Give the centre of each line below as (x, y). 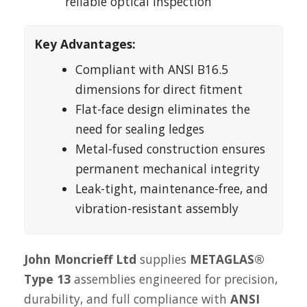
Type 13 (47, 279)
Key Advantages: (85, 44)
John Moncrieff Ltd (80, 259)
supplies (163, 259)
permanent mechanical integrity (168, 169)
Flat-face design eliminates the (163, 109)
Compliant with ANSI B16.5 (152, 69)
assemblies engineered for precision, (174, 279)
